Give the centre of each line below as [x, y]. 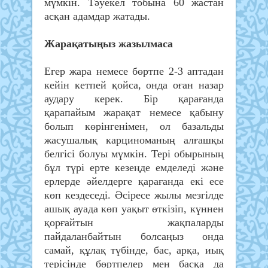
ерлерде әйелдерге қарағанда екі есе [134, 182]
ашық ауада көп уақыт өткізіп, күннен [134, 209]
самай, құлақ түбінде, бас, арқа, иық [134, 250]
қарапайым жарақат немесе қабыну [134, 113]
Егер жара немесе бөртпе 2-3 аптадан [134, 71]
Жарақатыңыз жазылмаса [109, 44]
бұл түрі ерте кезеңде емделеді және [134, 168]
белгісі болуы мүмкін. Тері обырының [134, 154]
